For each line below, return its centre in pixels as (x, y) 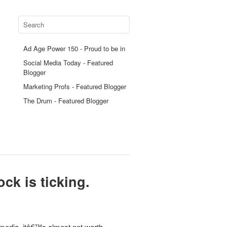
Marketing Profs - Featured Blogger (75, 86)
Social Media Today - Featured (68, 63)
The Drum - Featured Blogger (66, 101)
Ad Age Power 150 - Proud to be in (74, 48)
